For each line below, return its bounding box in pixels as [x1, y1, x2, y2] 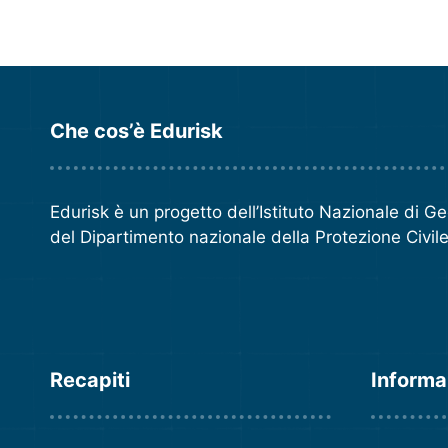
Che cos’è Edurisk [50, 118, 223, 143]
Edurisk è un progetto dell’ [50, 201, 259, 222]
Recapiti [50, 368, 130, 393]
